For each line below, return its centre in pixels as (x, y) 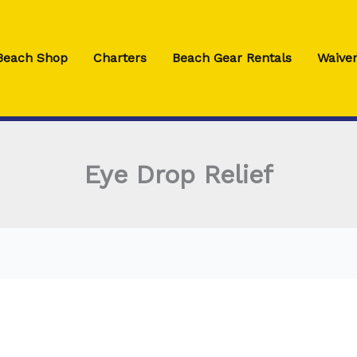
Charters (120, 58)
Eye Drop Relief (178, 175)
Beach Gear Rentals (232, 58)
